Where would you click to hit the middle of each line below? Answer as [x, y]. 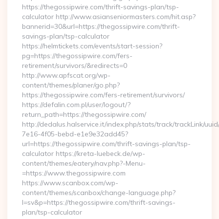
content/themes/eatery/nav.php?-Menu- [84, 163]
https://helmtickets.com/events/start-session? [92, 46]
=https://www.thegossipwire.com [74, 173]
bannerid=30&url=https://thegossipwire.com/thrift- [101, 26]
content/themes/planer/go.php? [71, 85]
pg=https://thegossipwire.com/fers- [77, 56]
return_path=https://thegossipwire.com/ [84, 114]
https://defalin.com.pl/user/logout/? [76, 105]
